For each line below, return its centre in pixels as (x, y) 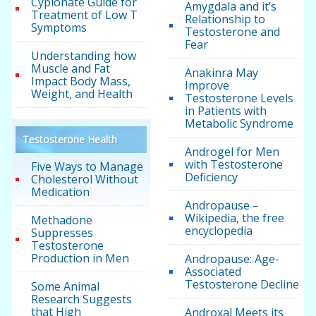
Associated (213, 272)
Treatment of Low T (85, 15)
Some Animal (66, 287)
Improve (207, 86)
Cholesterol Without (85, 180)
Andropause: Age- (232, 259)
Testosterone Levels (239, 98)
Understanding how (84, 56)
